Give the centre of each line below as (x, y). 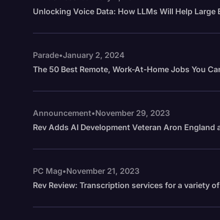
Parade (46, 55)
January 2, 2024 (94, 55)
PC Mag (48, 171)
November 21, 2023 (103, 171)
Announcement (62, 113)
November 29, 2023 (133, 113)
